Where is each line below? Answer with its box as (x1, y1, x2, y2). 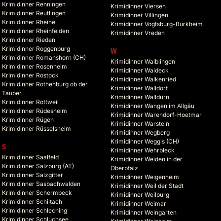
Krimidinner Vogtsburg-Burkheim (110, 20, 203, 28)
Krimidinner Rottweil (2, 98, 59, 106)
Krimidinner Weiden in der (110, 155, 183, 163)
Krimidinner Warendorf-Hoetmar (110, 111, 202, 119)
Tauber (2, 89, 22, 97)
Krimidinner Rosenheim (2, 63, 67, 71)
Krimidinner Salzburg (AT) (2, 162, 74, 170)
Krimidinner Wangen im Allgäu (110, 102, 194, 110)
